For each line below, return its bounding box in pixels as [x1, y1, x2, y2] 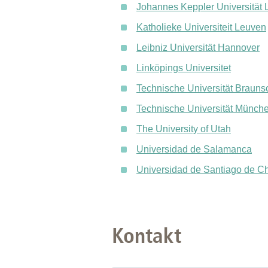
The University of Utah [136, 124, 231, 134]
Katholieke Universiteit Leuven [136, 22, 266, 32]
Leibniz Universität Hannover [136, 42, 260, 53]
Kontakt [112, 223, 181, 248]
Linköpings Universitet [136, 63, 231, 73]
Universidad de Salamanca [136, 144, 252, 154]
